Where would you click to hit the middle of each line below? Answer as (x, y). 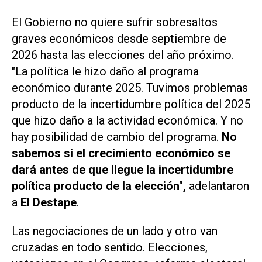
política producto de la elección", (99, 186)
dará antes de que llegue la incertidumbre (123, 170)
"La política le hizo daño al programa (105, 72)
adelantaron (218, 186)
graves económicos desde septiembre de (119, 39)
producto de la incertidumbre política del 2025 (131, 104)
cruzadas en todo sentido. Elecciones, (110, 248)
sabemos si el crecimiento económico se (121, 154)
